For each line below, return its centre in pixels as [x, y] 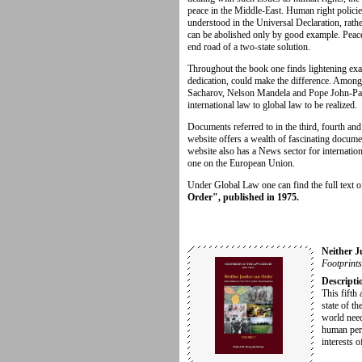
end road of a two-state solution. [249, 46]
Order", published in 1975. [243, 197]
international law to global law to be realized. [272, 105]
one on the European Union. [242, 163]
